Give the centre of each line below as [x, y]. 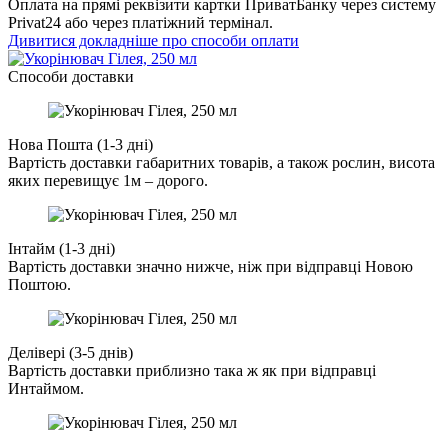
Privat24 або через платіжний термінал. [140, 23]
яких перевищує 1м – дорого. [108, 181]
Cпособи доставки [71, 77]
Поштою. [39, 285]
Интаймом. [46, 389]
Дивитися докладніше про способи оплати [153, 41]
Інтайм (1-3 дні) [61, 249]
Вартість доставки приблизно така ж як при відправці [192, 371]
